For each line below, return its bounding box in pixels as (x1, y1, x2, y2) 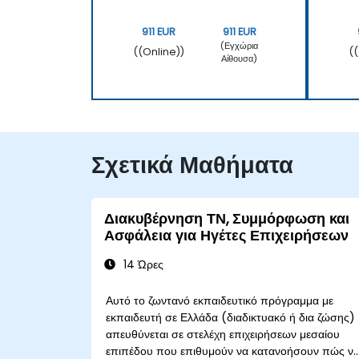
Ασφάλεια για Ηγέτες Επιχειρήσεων (104, 225, 349, 245)
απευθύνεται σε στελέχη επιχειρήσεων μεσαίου (106, 325, 341, 342)
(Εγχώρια (220, 38, 259, 52)
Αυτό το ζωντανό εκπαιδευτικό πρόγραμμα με (106, 292, 334, 309)
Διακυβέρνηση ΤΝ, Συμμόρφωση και (104, 208, 349, 228)
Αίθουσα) (221, 51, 258, 65)
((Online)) (133, 45, 185, 59)
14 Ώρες (120, 256, 163, 272)
